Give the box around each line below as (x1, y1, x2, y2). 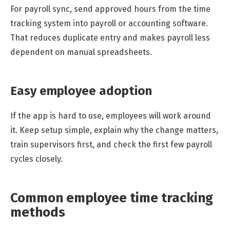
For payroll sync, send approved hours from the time (10, 4, 210, 14)
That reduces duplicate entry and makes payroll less (10, 33, 210, 43)
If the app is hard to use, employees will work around (10, 111, 211, 121)
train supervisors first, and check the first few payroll (10, 140, 212, 150)
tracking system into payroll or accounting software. (10, 18, 208, 29)
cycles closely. (10, 154, 63, 164)
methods (10, 204, 65, 221)
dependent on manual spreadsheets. (10, 47, 152, 57)
